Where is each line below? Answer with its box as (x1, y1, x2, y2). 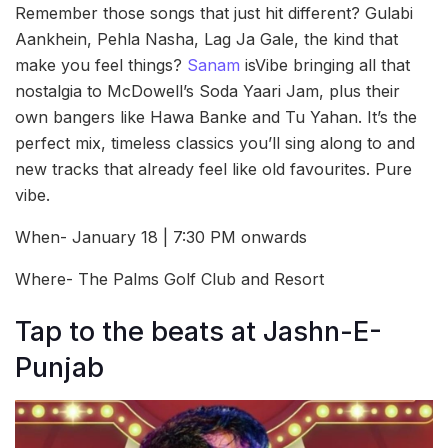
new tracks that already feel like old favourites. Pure (15, 158, 412, 179)
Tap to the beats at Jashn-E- (15, 315, 382, 349)
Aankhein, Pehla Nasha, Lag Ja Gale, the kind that (15, 28, 398, 49)
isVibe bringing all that (240, 54, 410, 75)
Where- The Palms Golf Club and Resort (15, 268, 324, 289)
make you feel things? (15, 54, 187, 75)
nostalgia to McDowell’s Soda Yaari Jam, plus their (15, 80, 400, 101)
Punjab (15, 351, 104, 385)
